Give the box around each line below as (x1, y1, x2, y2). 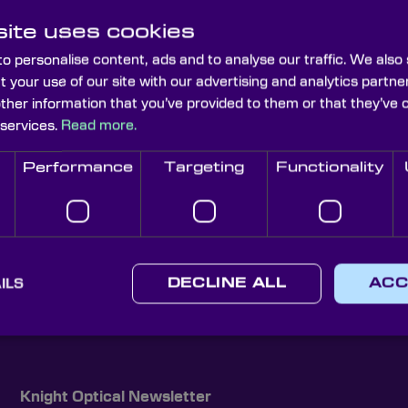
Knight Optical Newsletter (20, 390, 212, 405)
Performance (23, 160, 134, 175)
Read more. (61, 118, 137, 133)
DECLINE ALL (167, 277, 286, 291)
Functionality (275, 160, 384, 175)
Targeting (164, 160, 244, 175)
